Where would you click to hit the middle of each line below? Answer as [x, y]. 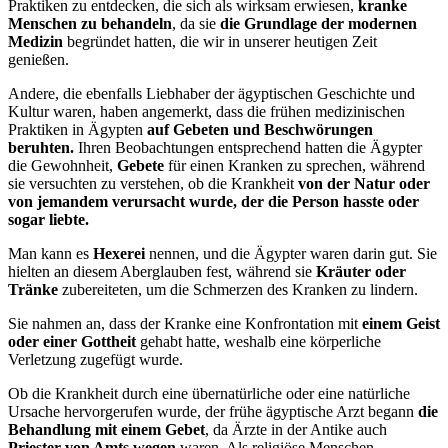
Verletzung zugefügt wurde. [95, 359]
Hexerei [119, 253]
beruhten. [41, 147]
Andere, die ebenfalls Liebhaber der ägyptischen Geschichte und [211, 93]
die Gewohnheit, [62, 165]
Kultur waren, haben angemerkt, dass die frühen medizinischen [206, 111]
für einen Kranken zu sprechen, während [294, 165]
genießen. [38, 59]
